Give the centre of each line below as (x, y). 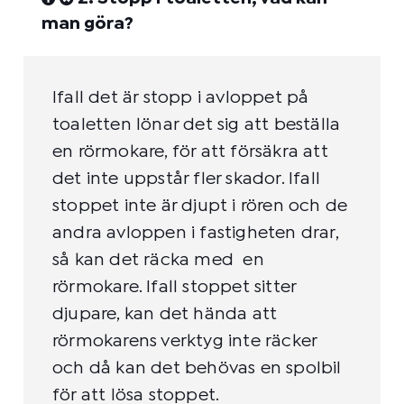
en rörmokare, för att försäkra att (190, 151)
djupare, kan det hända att (165, 314)
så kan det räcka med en (158, 260)
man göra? (87, 23)
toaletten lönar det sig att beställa (197, 124)
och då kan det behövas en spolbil (197, 368)
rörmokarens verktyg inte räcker (185, 341)
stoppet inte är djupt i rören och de (200, 206)
